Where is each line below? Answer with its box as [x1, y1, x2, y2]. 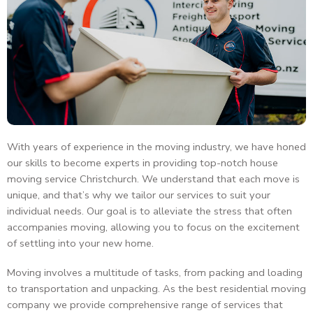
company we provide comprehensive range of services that [7, 297, 283, 312]
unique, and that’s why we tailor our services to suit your [7, 188, 270, 203]
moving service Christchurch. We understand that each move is [7, 172, 300, 187]
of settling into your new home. [7, 236, 154, 251]
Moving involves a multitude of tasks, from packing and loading [7, 265, 303, 279]
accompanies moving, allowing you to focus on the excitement [7, 220, 300, 235]
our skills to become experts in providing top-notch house [7, 156, 278, 170]
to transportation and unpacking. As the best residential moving [7, 281, 306, 296]
